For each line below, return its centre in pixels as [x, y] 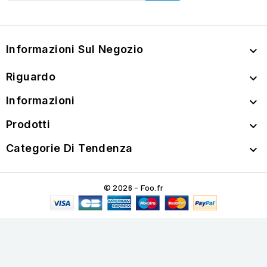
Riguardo [31, 77]
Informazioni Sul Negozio [75, 49]
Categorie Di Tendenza [69, 148]
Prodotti [28, 125]
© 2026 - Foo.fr [133, 188]
